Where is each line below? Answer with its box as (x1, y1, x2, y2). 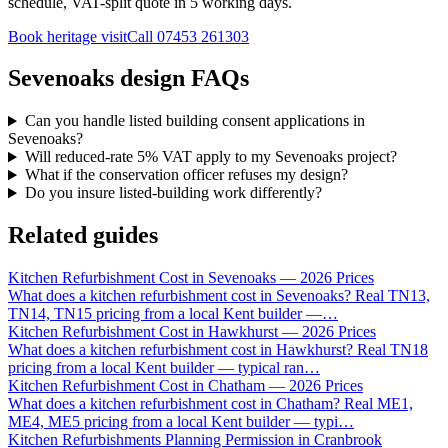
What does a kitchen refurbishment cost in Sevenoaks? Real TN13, (8, 287, 430, 305)
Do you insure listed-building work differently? (24, 184, 322, 202)
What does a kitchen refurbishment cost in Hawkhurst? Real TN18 (8, 341, 428, 359)
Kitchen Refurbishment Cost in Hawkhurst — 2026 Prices (8, 323, 376, 341)
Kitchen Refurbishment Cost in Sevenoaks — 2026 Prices (8, 269, 374, 287)
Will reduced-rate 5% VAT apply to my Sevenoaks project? (24, 148, 397, 166)
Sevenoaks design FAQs (8, 65, 249, 92)
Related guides (8, 222, 158, 249)
